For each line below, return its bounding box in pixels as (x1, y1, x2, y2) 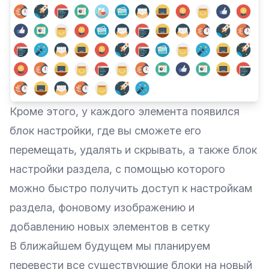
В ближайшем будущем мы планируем (10, 239, 210, 252)
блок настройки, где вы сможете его (10, 124, 201, 137)
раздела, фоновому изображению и (10, 201, 195, 214)
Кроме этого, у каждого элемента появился (10, 104, 240, 118)
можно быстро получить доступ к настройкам (10, 181, 252, 195)
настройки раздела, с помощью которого (10, 162, 225, 175)
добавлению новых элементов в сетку (10, 220, 210, 233)
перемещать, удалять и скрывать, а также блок (10, 143, 257, 156)
